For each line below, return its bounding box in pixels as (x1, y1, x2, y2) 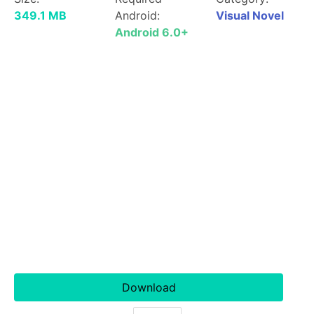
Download (121, 280, 176, 294)
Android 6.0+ (115, 25, 189, 39)
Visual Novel (216, 8, 284, 22)
